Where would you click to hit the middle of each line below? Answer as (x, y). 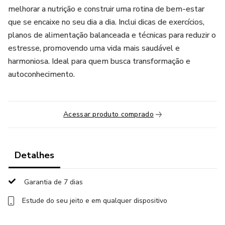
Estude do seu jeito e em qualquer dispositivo (95, 201)
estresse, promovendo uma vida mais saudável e (94, 48)
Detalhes (34, 155)
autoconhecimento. (41, 74)
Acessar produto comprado (108, 114)
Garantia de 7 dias (53, 182)
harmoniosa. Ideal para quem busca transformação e (99, 61)
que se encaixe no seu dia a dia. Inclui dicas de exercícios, (106, 22)
